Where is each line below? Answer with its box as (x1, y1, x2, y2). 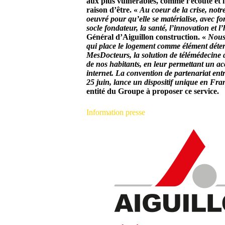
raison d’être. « (86, 6, 138, 14)
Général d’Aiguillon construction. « (86, 33, 208, 41)
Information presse (86, 108, 145, 117)
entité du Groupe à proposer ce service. (86, 87, 219, 95)
